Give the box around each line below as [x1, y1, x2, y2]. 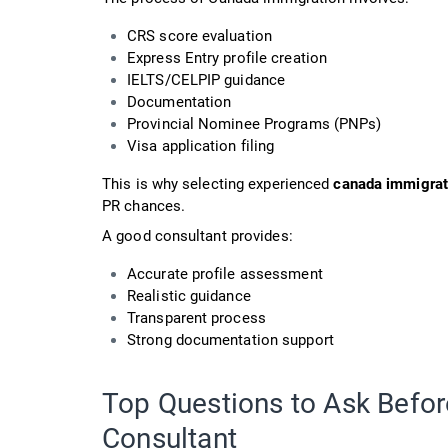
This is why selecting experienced [102, 174, 334, 193]
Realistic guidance [127, 286, 251, 305]
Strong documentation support [127, 330, 334, 349]
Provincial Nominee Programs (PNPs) [127, 114, 382, 133]
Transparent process [127, 308, 266, 327]
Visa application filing [127, 136, 275, 155]
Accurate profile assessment [127, 264, 323, 283]
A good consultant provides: [102, 226, 293, 245]
